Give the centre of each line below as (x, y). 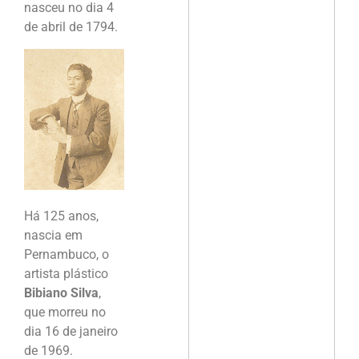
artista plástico (66, 273)
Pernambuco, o (67, 254)
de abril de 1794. (71, 27)
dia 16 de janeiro (71, 331)
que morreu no (65, 312)
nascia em (53, 235)
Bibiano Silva (61, 292)
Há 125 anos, (61, 216)
